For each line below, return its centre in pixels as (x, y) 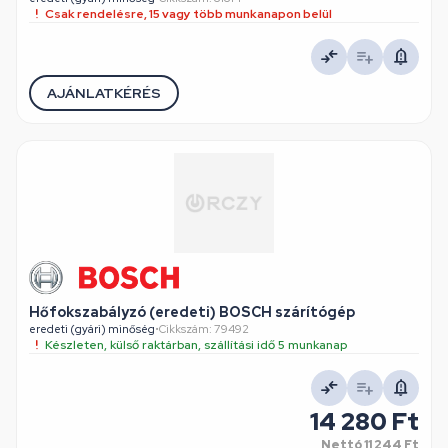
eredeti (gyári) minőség (92, 329)
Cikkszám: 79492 (204, 329)
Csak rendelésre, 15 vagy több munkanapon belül (188, 14)
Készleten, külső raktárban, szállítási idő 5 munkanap (196, 345)
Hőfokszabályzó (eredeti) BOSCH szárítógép (192, 312)
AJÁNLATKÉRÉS (104, 92)
